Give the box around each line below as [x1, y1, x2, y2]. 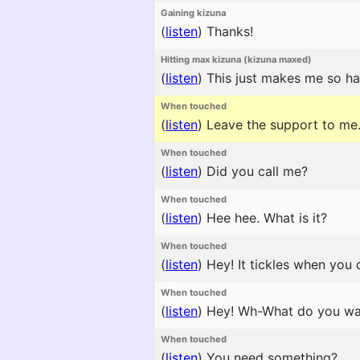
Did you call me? [202, 163, 308, 179]
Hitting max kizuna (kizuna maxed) [161, 54, 312, 65]
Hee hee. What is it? [202, 210, 327, 226]
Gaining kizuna [161, 7, 226, 18]
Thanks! [202, 23, 253, 39]
